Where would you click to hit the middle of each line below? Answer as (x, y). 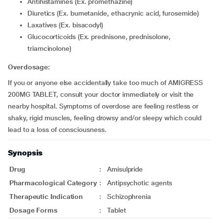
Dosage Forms (34, 210)
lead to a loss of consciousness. (57, 130)
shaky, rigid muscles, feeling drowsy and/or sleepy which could (105, 118)
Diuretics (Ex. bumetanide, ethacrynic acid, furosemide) (115, 13)
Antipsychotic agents (140, 183)
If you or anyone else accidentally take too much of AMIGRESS (106, 83)
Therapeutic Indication (46, 197)
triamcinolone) (49, 48)
